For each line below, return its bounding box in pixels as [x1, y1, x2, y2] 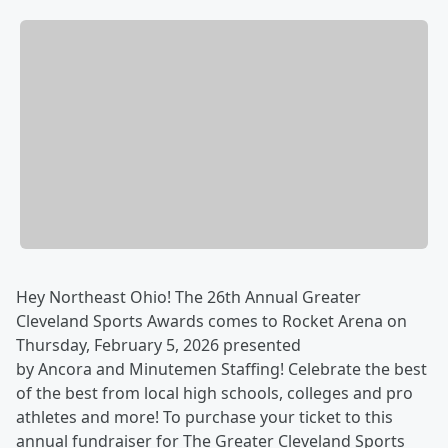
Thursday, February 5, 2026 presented [16, 334, 301, 357]
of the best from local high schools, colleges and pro [16, 382, 413, 405]
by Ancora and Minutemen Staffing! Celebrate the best [16, 358, 427, 381]
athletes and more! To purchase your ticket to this [16, 406, 393, 429]
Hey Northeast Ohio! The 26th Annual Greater [16, 286, 361, 309]
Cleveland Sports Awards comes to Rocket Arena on [16, 310, 407, 333]
